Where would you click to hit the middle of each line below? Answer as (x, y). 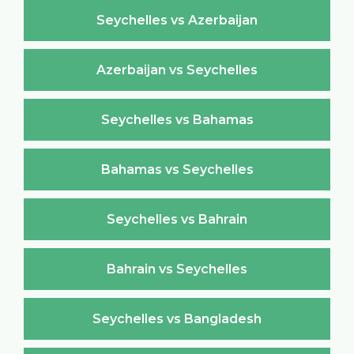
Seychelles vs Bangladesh (177, 318)
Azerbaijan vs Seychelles (177, 70)
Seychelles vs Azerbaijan (177, 20)
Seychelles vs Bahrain (177, 219)
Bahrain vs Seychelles (177, 269)
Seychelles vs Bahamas (177, 119)
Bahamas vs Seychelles (177, 169)
